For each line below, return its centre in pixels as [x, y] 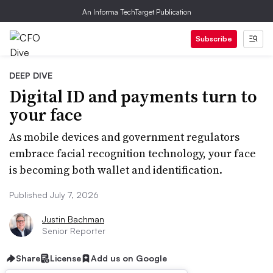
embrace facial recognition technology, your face [133, 153]
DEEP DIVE [31, 75]
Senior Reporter [74, 231]
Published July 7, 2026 [54, 195]
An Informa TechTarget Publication [136, 12]
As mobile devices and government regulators [124, 137]
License [66, 258]
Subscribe [214, 39]
